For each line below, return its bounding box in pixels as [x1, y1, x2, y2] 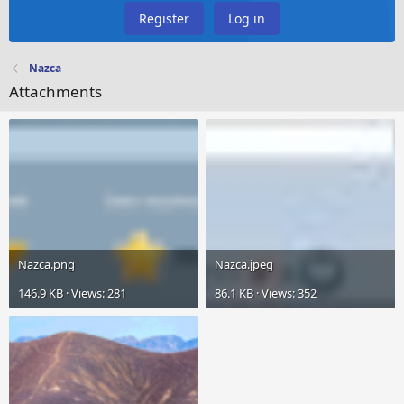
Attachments [9, 81, 102, 103]
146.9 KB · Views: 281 [18, 285, 126, 302]
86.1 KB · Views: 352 [215, 285, 317, 302]
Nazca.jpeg [215, 256, 273, 273]
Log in [228, 10, 265, 28]
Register [139, 10, 189, 28]
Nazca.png [18, 256, 75, 273]
